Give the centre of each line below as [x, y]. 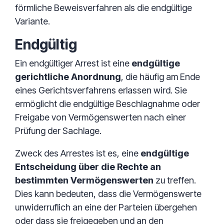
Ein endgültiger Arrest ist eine [73, 63]
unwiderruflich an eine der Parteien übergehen [106, 207]
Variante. [32, 21]
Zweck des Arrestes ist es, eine [78, 153]
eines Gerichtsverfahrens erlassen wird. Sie [101, 90]
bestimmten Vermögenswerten [84, 180]
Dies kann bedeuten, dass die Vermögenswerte [108, 194]
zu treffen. [175, 180]
